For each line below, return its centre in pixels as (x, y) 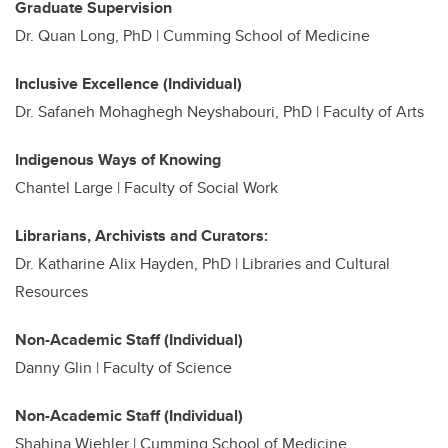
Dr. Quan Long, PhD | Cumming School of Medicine (192, 35)
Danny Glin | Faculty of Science (123, 367)
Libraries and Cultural (316, 263)
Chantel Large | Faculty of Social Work (146, 187)
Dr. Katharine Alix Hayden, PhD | (128, 263)
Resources (51, 291)
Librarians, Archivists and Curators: (143, 235)
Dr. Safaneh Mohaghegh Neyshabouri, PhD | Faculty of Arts (219, 111)
